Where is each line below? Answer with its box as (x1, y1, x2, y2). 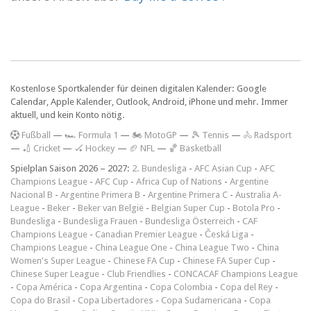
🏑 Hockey (74, 143, 115, 154)
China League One (95, 242, 167, 253)
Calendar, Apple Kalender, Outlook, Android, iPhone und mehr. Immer (10, 96, 288, 108)
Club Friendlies (107, 269, 166, 280)
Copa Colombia (150, 282, 212, 293)
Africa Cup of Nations (136, 176, 222, 187)
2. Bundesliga (132, 163, 187, 174)
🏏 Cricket (22, 143, 60, 154)
